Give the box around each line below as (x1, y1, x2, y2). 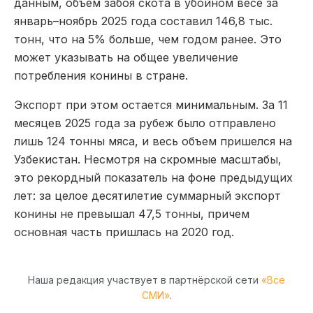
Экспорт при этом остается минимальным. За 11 (14, 97, 288, 112)
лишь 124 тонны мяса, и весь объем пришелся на (14, 133, 292, 148)
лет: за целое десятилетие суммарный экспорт (14, 188, 281, 203)
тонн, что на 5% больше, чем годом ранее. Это (14, 31, 282, 46)
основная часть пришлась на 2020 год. (14, 224, 234, 239)
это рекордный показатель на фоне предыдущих (14, 170, 293, 184)
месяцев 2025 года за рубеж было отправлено (14, 115, 276, 130)
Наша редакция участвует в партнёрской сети (28, 273, 261, 286)
